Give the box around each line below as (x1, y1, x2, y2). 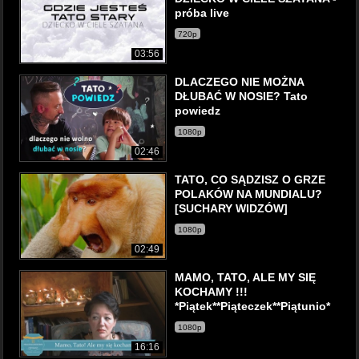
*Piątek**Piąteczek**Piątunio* (175, 300, 330, 313)
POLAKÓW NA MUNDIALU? (175, 188, 322, 200)
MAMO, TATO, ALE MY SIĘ (175, 271, 316, 284)
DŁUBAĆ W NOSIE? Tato (175, 90, 308, 103)
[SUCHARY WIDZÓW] (175, 202, 288, 215)
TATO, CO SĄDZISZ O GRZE (175, 173, 325, 186)
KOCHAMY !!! (175, 285, 248, 298)
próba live (175, 6, 229, 19)
